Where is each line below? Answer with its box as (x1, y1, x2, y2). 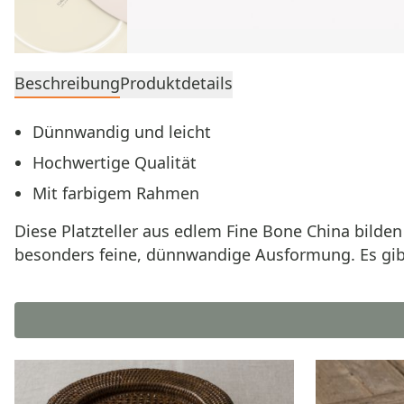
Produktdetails (120, 72, 233, 94)
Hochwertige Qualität (32, 151, 197, 173)
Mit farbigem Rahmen (32, 182, 199, 204)
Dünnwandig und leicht (32, 121, 211, 142)
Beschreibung (14, 72, 120, 94)
